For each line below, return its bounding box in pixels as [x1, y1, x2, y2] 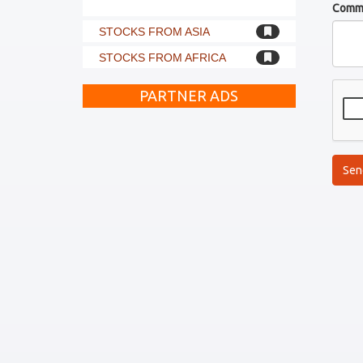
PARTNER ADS [139, 88, 239, 104]
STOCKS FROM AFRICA [99, 51, 226, 64]
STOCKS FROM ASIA [99, 25, 210, 38]
